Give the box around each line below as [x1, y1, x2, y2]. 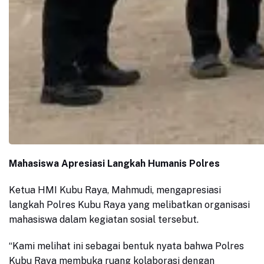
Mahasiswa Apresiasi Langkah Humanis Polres [9, 158, 220, 170]
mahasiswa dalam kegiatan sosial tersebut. [9, 214, 199, 226]
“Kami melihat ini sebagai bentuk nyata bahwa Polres [9, 240, 244, 252]
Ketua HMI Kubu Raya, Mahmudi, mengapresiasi [9, 184, 221, 196]
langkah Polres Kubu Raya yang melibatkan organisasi [9, 199, 250, 211]
